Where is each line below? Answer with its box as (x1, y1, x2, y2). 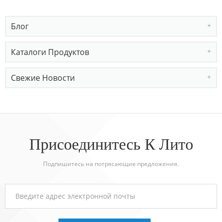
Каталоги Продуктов (11, 46, 89, 57)
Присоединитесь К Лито (29, 132, 193, 154)
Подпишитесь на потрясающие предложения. (43, 159, 179, 168)
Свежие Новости (11, 72, 75, 83)
